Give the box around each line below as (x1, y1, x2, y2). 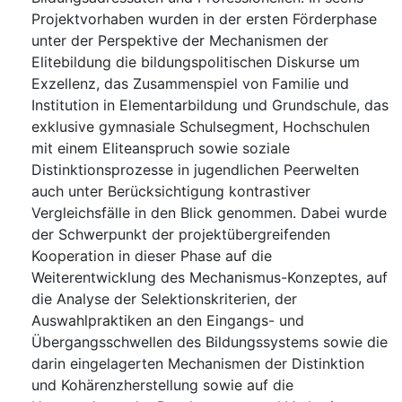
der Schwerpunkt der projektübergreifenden (31, 225, 330, 244)
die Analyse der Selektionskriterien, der (31, 290, 297, 309)
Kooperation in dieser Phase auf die (31, 247, 272, 266)
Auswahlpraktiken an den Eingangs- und (31, 311, 304, 330)
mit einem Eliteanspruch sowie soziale (31, 139, 290, 158)
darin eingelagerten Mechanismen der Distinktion (31, 354, 364, 373)
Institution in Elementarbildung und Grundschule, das (31, 96, 389, 115)
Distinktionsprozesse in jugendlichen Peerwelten (31, 161, 359, 179)
